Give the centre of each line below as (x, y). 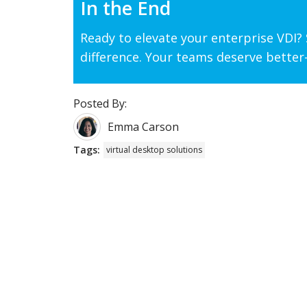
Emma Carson (143, 126)
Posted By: (100, 103)
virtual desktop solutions (154, 149)
